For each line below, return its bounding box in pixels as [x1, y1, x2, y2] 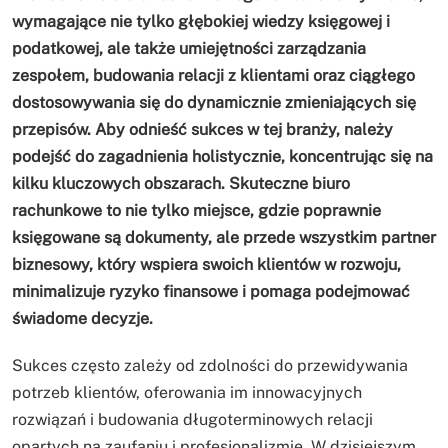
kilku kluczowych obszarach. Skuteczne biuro [12, 174, 350, 194]
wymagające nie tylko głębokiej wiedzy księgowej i [12, 12, 390, 32]
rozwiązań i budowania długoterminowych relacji [12, 410, 373, 430]
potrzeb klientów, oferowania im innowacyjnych [12, 383, 362, 403]
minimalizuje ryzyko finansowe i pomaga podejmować [12, 282, 410, 302]
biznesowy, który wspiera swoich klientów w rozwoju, [12, 255, 401, 275]
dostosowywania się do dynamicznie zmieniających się [12, 93, 416, 113]
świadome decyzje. [12, 309, 153, 329]
